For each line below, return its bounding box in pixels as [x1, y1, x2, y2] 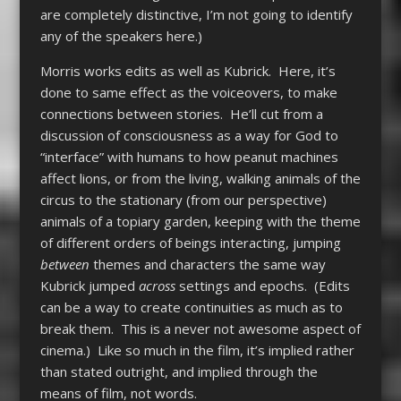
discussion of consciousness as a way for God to [39, 126, 338, 145]
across [138, 277, 175, 295]
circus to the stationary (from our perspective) [39, 191, 327, 209]
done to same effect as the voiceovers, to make [39, 83, 337, 102]
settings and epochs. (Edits [175, 277, 350, 295]
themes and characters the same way [92, 255, 326, 274]
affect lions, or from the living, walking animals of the [39, 169, 361, 188]
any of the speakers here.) [39, 27, 209, 46]
